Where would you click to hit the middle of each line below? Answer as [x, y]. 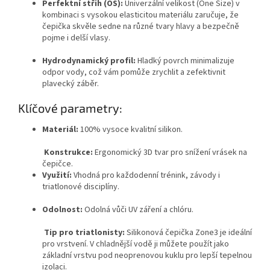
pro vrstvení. [66, 244]
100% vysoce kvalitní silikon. [130, 130]
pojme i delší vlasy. [76, 38]
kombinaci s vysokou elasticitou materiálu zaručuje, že [140, 15]
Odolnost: [62, 210]
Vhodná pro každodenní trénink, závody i [146, 176]
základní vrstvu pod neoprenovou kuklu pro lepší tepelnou [147, 256]
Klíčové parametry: [70, 108]
